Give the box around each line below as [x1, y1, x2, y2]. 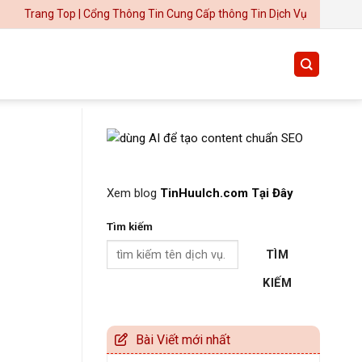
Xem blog [107, 185, 160, 200]
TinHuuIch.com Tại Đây [160, 185, 293, 200]
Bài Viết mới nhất [136, 331, 230, 347]
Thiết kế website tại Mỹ [107, 111, 228, 125]
